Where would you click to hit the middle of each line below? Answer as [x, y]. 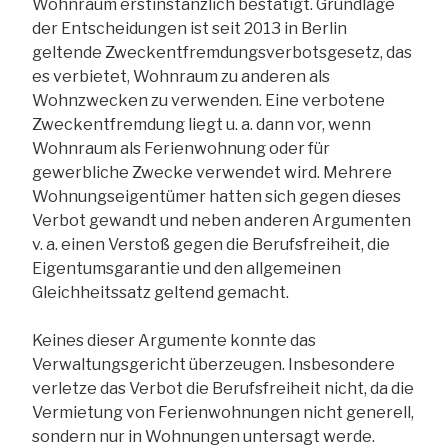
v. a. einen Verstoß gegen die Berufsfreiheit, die [211, 244]
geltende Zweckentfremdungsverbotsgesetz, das [222, 52]
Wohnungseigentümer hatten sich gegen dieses [216, 196]
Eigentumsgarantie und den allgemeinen [186, 268]
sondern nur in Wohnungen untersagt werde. [203, 436]
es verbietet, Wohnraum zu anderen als [181, 76]
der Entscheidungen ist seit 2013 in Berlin [189, 28]
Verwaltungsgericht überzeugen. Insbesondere [213, 364]
